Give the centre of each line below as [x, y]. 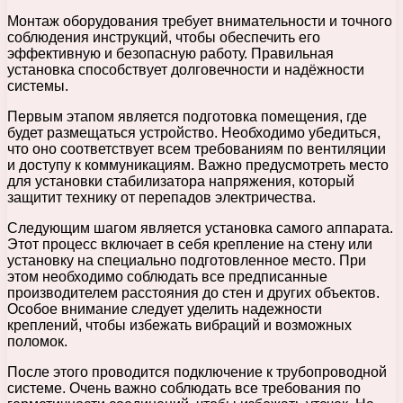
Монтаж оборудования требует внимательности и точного [200, 21]
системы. [38, 85]
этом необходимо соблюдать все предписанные [167, 276]
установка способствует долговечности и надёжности [186, 69]
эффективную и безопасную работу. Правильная [170, 53]
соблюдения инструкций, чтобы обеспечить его [164, 37]
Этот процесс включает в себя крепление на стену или [190, 244]
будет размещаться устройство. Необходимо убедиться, [194, 132]
